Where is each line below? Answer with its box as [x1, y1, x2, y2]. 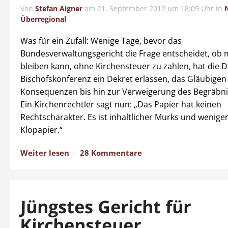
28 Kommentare [80, 148, 142, 158]
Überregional [20, 14, 66, 24]
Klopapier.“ [20, 124, 63, 135]
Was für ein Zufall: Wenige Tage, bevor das [20, 35, 182, 46]
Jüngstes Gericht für [20, 195, 191, 218]
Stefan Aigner [35, 4, 82, 13]
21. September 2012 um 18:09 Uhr [97, 4, 214, 13]
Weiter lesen [20, 148, 69, 158]
